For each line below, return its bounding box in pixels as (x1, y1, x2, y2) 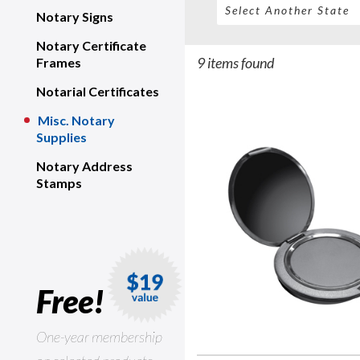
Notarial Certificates (36, 84, 159, 99)
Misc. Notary (38, 112, 115, 128)
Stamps (36, 175, 82, 190)
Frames (36, 55, 81, 70)
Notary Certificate (36, 38, 146, 53)
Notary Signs (36, 9, 113, 24)
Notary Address (36, 158, 133, 174)
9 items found (197, 54, 274, 72)
